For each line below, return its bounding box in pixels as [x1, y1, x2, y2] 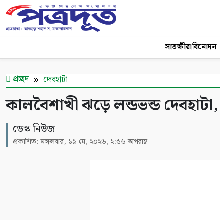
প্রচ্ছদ [11, 72, 29, 86]
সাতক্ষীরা [165, 41, 192, 53]
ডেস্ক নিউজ [13, 121, 55, 137]
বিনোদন [192, 41, 216, 53]
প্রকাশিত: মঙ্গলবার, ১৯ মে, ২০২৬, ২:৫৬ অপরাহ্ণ [13, 136, 147, 148]
